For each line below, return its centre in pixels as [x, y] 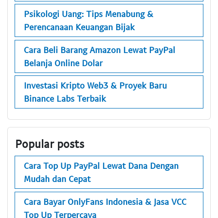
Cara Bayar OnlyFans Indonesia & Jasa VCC [105, 201]
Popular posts [50, 143]
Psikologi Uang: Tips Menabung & [89, 14]
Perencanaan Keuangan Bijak [79, 27]
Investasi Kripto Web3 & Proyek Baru [95, 85]
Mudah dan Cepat [57, 179]
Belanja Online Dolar [63, 63]
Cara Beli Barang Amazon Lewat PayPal [100, 49]
